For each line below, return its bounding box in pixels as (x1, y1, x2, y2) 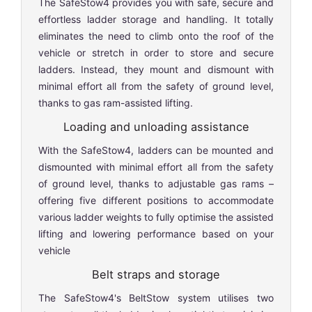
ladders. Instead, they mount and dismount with (38, 63, 274, 75)
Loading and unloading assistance (63, 119, 249, 134)
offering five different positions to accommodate (38, 194, 274, 206)
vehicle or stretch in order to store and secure (38, 46, 274, 58)
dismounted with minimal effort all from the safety (38, 160, 274, 173)
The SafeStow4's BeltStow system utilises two (38, 291, 274, 304)
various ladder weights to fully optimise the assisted (38, 210, 274, 223)
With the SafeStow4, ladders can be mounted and (38, 143, 274, 156)
